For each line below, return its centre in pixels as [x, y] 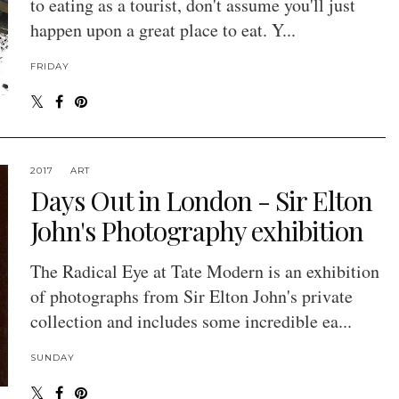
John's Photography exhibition [196, 231]
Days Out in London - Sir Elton [201, 201]
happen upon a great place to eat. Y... [163, 30]
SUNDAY [52, 358]
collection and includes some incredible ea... [191, 322]
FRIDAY [49, 67]
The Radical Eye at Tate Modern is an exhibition [204, 272]
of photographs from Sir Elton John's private [191, 297]
